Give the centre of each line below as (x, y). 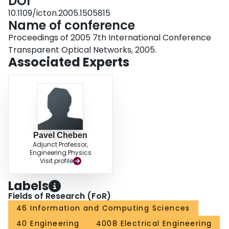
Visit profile (56, 161)
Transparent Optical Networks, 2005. (82, 50)
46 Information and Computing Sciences (103, 208)
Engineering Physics (60, 153)
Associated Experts (69, 62)
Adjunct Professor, (60, 145)
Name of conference (72, 26)
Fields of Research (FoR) (60, 196)
